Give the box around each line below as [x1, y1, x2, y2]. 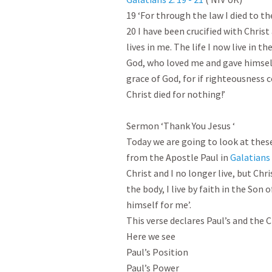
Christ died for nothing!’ [126, 88, 225, 100]
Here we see [126, 230, 175, 242]
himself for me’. [126, 199, 191, 211]
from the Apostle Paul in [126, 151, 230, 163]
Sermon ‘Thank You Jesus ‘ [126, 120, 235, 132]
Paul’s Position [126, 246, 188, 258]
